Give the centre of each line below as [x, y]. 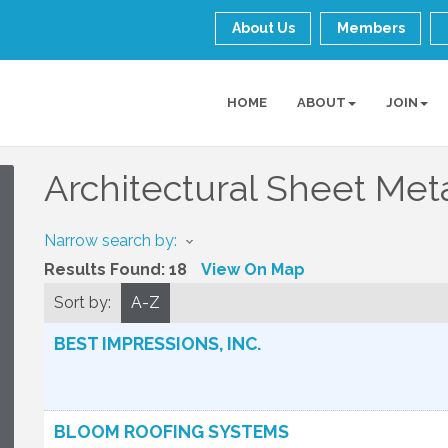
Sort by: [82, 302]
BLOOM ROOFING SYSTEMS [171, 431]
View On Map [253, 269]
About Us [264, 28]
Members [371, 28]
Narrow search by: [110, 240]
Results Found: [106, 269]
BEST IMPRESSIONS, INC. [157, 343]
